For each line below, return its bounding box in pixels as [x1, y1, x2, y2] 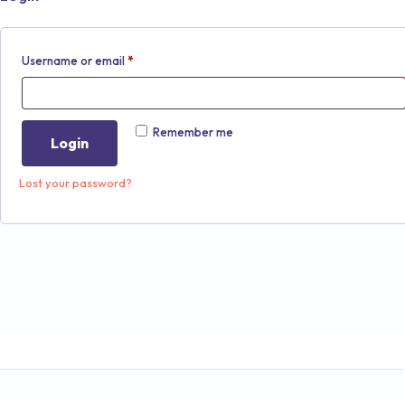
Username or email [22, 52, 127, 68]
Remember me [153, 124, 233, 139]
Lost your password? [19, 174, 132, 190]
